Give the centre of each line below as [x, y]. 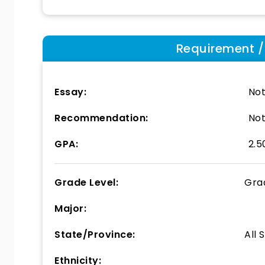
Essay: [70, 92]
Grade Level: [86, 182]
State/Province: [95, 235]
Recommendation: [101, 118]
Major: [70, 209]
